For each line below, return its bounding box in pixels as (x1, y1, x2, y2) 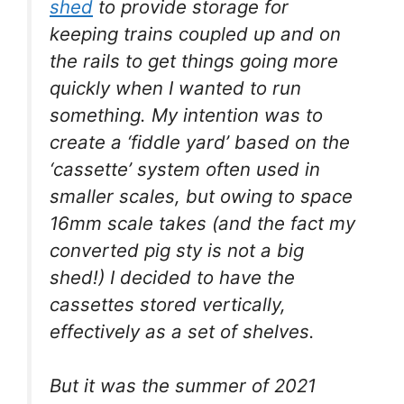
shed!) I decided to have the (50, 265, 295, 289)
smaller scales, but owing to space (50, 184, 353, 207)
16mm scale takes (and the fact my (50, 211, 355, 234)
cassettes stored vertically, (50, 292, 286, 316)
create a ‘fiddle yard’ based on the (50, 130, 350, 153)
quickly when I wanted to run (50, 76, 301, 99)
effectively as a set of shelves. (50, 319, 315, 343)
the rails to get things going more (50, 49, 338, 72)
